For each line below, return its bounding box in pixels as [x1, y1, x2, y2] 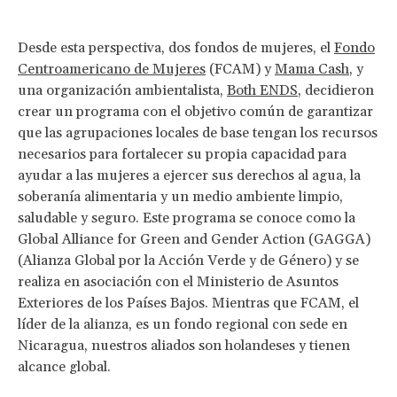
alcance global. [18, 357, 111, 376]
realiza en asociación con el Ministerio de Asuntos [18, 272, 339, 291]
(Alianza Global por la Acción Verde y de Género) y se [18, 251, 359, 269]
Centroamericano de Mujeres [18, 59, 206, 78]
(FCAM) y [206, 59, 275, 78]
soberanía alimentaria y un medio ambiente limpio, [18, 187, 343, 206]
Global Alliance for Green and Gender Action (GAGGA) [18, 230, 370, 248]
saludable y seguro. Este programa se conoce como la [18, 208, 355, 227]
